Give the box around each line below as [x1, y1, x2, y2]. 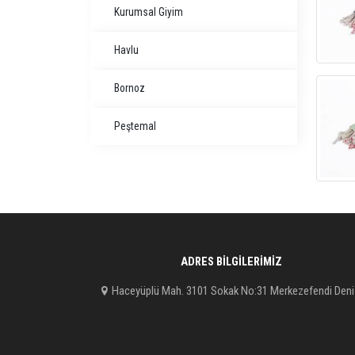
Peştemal [114, 120, 156, 132]
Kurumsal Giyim [114, 6, 183, 18]
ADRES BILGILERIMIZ [181, 255, 282, 269]
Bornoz [114, 82, 145, 94]
